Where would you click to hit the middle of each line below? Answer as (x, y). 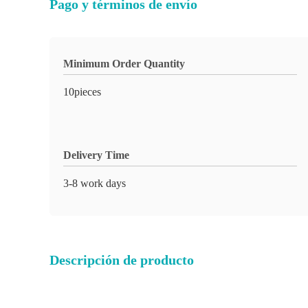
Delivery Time (96, 155)
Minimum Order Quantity (124, 64)
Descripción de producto (122, 260)
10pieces (82, 92)
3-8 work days (95, 183)
